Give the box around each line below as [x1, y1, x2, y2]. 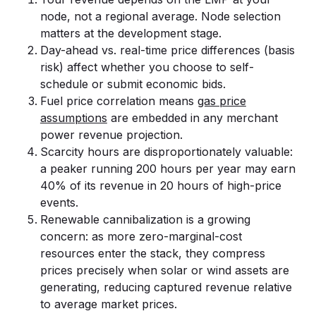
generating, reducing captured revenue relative [39, 280, 292, 294]
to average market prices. [39, 297, 177, 311]
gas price [197, 94, 246, 108]
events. [39, 195, 78, 209]
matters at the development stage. [39, 26, 221, 40]
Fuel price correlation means [39, 94, 197, 108]
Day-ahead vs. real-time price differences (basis [39, 43, 295, 57]
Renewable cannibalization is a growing [39, 212, 250, 226]
